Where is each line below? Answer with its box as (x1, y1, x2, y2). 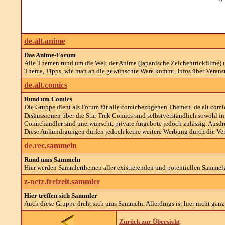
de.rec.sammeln (24, 141, 77, 150)
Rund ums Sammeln (24, 156, 80, 163)
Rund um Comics (24, 95, 72, 103)
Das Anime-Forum (24, 51, 76, 59)
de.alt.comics (24, 81, 67, 89)
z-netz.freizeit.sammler (24, 177, 100, 186)
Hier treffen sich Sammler (24, 192, 97, 199)
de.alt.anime (24, 37, 65, 45)
